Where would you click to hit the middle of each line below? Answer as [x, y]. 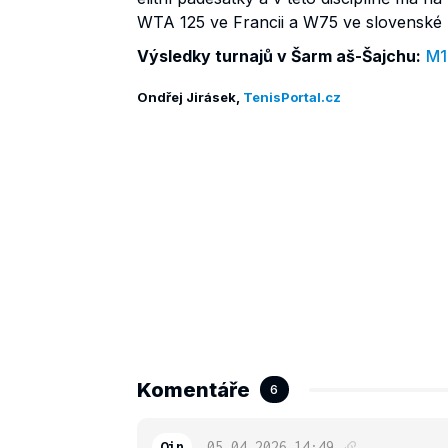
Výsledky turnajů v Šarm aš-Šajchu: [279, 55]
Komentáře [193, 390]
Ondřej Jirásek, [190, 96]
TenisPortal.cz [292, 96]
